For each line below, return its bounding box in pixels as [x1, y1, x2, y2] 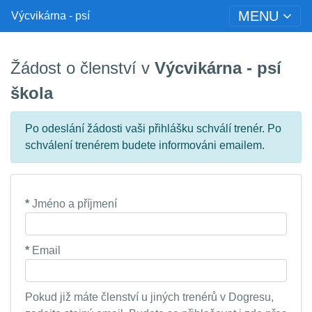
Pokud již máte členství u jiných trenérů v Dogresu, [25, 291, 274, 303]
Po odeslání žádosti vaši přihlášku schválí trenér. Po [25, 123, 281, 134]
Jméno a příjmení [29, 198, 117, 210]
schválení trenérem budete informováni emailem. [25, 139, 265, 151]
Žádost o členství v [10, 58, 155, 77]
